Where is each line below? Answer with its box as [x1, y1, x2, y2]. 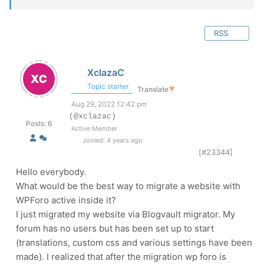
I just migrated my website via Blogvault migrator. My [16, 209, 235, 220]
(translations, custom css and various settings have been [16, 237, 252, 248]
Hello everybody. [16, 166, 86, 177]
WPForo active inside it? [16, 194, 116, 206]
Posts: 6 [26, 119, 52, 128]
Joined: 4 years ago [80, 136, 143, 144]
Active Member [71, 124, 117, 133]
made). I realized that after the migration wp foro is [16, 251, 226, 262]
